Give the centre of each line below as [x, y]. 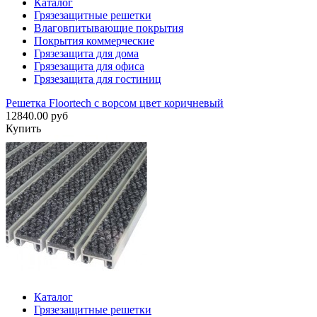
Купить [23, 129]
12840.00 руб [37, 116]
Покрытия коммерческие [94, 41]
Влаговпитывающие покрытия [109, 28]
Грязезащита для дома [86, 54]
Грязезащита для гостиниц [98, 79]
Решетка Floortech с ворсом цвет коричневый [115, 103]
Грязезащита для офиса [89, 67]
